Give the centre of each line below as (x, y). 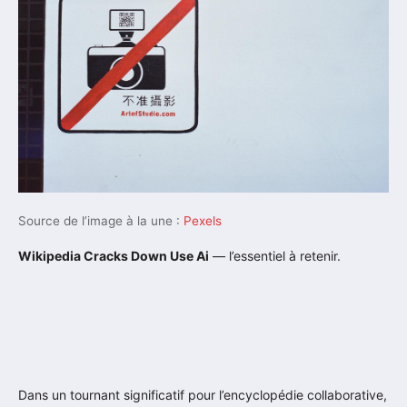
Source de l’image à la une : (101, 221)
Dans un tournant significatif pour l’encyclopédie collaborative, (203, 395)
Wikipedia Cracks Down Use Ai (114, 256)
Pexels (203, 221)
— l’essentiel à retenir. (275, 256)
